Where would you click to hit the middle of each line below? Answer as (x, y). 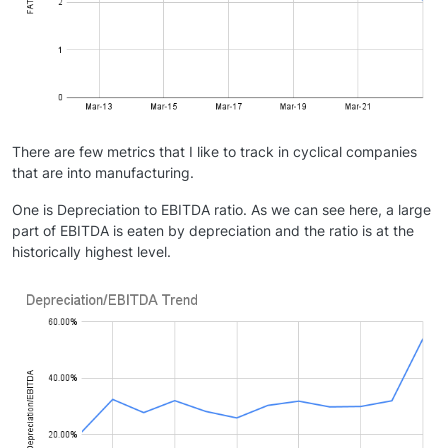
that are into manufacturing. (103, 173)
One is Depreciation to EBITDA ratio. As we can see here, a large (221, 210)
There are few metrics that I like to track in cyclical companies (214, 152)
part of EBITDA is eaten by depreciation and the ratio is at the (213, 231)
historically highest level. (91, 252)
